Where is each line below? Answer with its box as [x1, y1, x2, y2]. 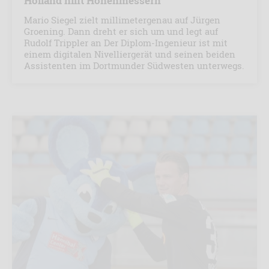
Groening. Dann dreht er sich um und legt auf [24, 25, 218, 38]
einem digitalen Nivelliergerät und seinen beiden [24, 48, 235, 61]
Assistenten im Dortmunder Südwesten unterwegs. [24, 59, 244, 72]
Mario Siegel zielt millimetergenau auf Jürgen [24, 14, 220, 26]
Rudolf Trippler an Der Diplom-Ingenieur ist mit [24, 37, 228, 49]
